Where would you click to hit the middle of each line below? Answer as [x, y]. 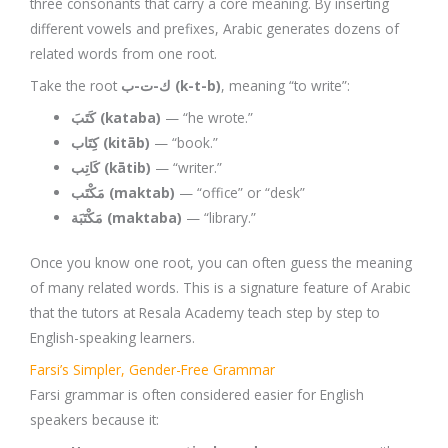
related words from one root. [123, 53]
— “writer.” [187, 167]
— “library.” [219, 217]
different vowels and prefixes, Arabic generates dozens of [214, 28]
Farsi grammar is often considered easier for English [197, 394]
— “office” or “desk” [240, 192]
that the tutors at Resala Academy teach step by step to [205, 313]
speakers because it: [94, 419]
